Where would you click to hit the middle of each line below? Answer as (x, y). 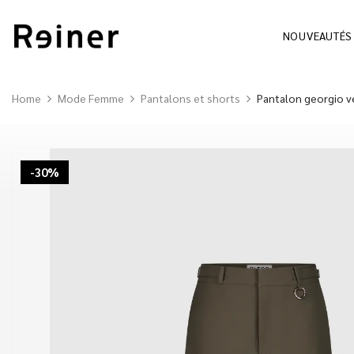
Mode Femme (91, 98)
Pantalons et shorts (190, 98)
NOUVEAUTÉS (317, 36)
